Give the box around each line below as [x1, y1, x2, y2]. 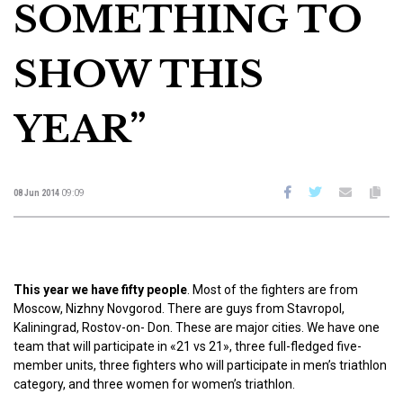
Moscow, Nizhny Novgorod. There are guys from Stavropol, [13, 301, 345, 316]
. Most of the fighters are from [187, 282, 358, 297]
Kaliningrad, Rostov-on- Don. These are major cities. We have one [13, 320, 380, 335]
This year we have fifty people [13, 282, 187, 297]
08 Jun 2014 [13, 187, 61, 198]
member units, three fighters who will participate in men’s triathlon [13, 358, 387, 372]
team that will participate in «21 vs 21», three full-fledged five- [13, 339, 362, 354]
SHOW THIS [13, 51, 264, 97]
